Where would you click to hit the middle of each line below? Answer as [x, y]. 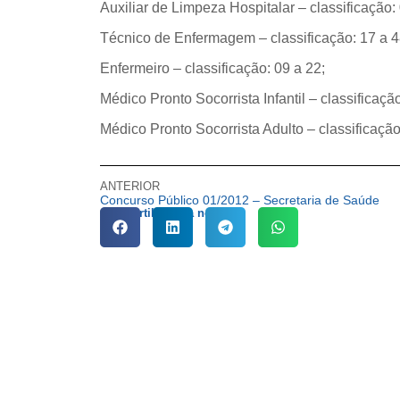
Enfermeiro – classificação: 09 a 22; [212, 68]
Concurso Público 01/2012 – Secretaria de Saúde [240, 200]
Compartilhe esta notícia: [169, 213]
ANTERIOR [130, 186]
